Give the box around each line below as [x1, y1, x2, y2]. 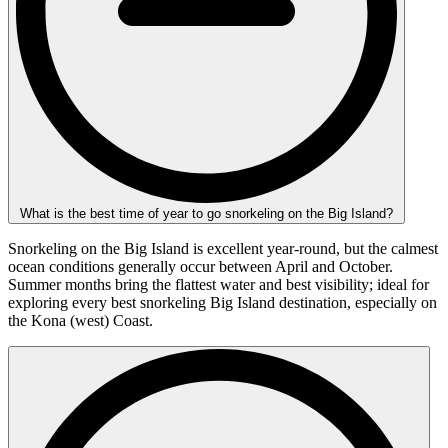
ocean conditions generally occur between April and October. [8, 257, 393, 275]
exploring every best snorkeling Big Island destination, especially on [8, 293, 437, 311]
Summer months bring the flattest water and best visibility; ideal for [8, 275, 429, 293]
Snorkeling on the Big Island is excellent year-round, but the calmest [8, 239, 438, 257]
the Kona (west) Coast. [8, 311, 153, 329]
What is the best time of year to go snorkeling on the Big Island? [20, 205, 393, 221]
